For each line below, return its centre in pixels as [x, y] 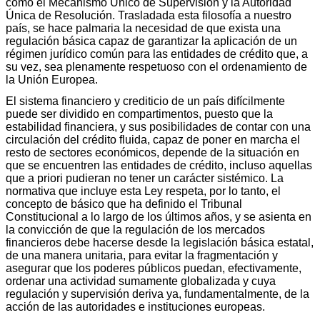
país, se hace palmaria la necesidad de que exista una [143, 28]
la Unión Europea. [52, 79]
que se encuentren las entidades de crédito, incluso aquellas [159, 165]
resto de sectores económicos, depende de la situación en [152, 152]
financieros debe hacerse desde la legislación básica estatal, [160, 242]
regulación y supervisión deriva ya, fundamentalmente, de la [157, 294]
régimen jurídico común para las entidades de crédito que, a [157, 54]
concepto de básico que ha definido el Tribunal [124, 204]
